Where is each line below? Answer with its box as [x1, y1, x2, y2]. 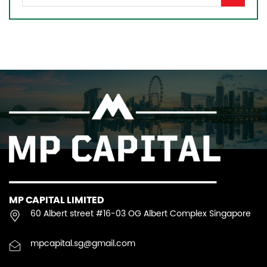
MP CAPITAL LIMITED [9, 195, 104, 206]
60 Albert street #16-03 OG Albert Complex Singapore [30, 210, 251, 219]
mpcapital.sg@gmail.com [30, 240, 135, 249]
